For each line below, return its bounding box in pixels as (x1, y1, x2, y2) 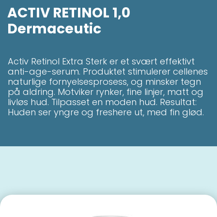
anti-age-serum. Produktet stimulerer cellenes (8, 65, 208, 77)
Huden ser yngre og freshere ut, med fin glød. (8, 106, 204, 118)
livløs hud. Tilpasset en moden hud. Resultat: (8, 95, 197, 108)
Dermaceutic (7, 19, 101, 38)
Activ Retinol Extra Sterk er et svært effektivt (8, 55, 195, 67)
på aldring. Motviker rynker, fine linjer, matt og (8, 85, 203, 98)
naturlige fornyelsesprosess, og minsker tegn (8, 75, 201, 88)
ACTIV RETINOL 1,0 (7, 3, 130, 22)
